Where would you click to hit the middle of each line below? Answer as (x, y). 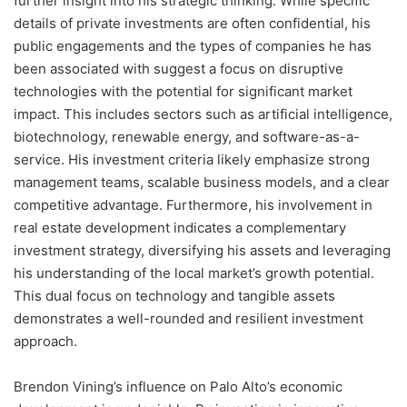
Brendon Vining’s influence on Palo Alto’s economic (178, 387)
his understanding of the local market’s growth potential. (194, 273)
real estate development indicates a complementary (180, 228)
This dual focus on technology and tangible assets (174, 296)
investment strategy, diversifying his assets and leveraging (202, 251)
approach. (45, 342)
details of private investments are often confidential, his (192, 24)
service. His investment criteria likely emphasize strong (192, 160)
